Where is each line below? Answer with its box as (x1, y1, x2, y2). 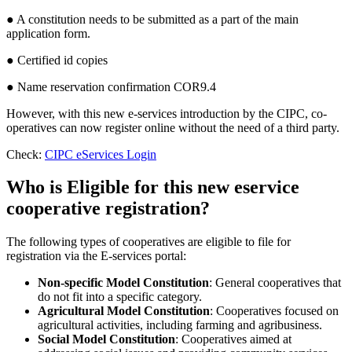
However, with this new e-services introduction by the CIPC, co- (6, 106, 327, 120)
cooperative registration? (6, 198, 210, 219)
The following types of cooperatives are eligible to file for (6, 235, 291, 249)
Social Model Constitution (38, 332, 175, 346)
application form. (6, 26, 90, 40)
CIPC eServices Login (45, 147, 156, 161)
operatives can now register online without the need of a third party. (6, 120, 339, 134)
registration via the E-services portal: (6, 249, 186, 263)
